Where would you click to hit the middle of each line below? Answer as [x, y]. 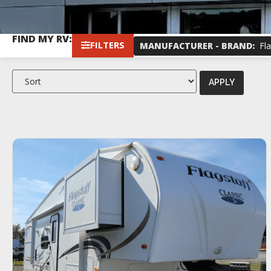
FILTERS [107, 45]
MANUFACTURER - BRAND [196, 45]
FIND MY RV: [42, 39]
